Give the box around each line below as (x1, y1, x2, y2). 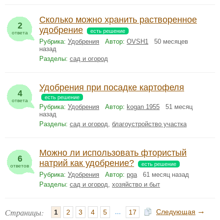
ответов (10, 163, 29, 168)
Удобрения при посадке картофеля (39, 82, 184, 92)
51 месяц (160, 103, 192, 110)
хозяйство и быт (112, 181, 160, 188)
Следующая (156, 208, 195, 216)
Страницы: (5, 207, 44, 218)
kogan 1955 (127, 103, 160, 110)
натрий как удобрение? (39, 158, 134, 168)
